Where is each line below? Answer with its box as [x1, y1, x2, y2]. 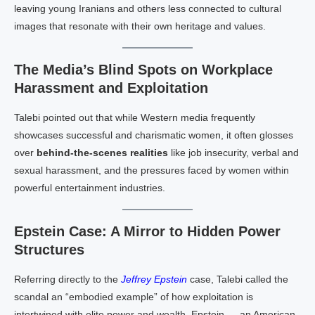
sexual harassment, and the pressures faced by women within [14, 165, 289, 176]
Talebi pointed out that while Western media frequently [14, 112, 255, 123]
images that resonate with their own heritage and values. [14, 20, 266, 32]
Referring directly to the [14, 274, 121, 285]
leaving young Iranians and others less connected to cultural [14, 3, 281, 14]
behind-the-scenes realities [37, 147, 168, 158]
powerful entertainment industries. [14, 182, 165, 193]
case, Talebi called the [187, 274, 288, 285]
